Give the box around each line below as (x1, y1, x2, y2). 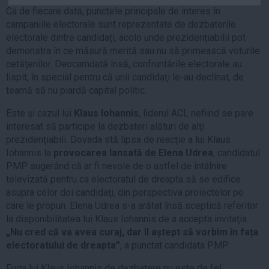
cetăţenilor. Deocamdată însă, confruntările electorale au (6, 58, 242, 70)
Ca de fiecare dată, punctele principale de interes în (6, 5, 220, 17)
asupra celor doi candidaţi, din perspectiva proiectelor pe (6, 187, 244, 199)
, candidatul (213, 147, 260, 159)
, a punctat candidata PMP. (120, 240, 229, 252)
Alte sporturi (30, 119, 88, 131)
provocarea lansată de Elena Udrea (53, 147, 213, 159)
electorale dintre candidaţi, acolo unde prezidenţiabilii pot (6, 32, 246, 44)
